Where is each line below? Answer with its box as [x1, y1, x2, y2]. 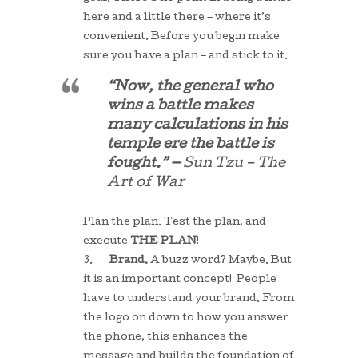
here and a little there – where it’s [83, 13, 271, 23]
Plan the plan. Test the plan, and [83, 217, 266, 228]
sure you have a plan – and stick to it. [83, 51, 288, 62]
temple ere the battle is [107, 138, 274, 152]
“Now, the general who [107, 81, 273, 94]
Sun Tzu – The [183, 157, 285, 171]
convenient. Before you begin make [83, 32, 280, 42]
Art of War [107, 177, 185, 190]
